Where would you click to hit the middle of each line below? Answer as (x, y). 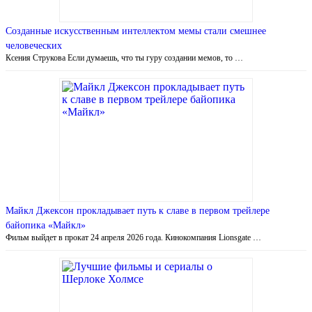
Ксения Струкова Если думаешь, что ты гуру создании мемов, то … (124, 57)
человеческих (34, 45)
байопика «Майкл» (46, 225)
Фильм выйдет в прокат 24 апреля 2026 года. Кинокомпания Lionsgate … (133, 237)
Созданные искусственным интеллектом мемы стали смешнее (136, 31)
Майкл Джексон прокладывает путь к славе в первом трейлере (138, 210)
